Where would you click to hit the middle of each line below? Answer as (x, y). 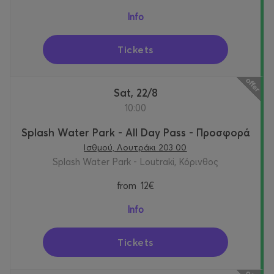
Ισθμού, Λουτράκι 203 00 (135, 148)
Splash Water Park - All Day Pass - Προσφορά (135, 133)
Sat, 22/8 (139, 93)
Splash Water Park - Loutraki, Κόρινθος (135, 162)
